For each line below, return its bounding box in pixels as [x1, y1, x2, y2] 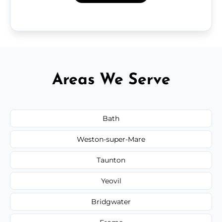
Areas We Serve [52, 72, 170, 88]
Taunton [97, 155, 125, 165]
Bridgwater [91, 197, 131, 206]
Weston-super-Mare [77, 134, 145, 144]
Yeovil [101, 176, 121, 185]
